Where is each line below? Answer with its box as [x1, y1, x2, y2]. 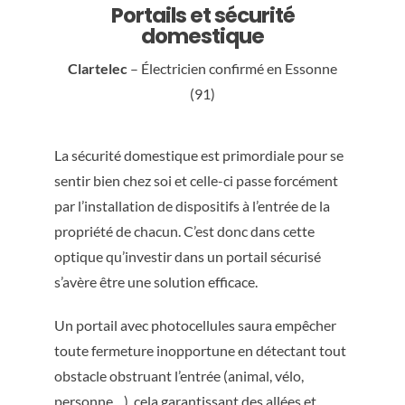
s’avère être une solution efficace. [53, 273, 258, 291]
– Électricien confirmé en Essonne [127, 60, 337, 78]
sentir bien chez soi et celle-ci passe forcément [53, 172, 338, 190]
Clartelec [68, 60, 127, 78]
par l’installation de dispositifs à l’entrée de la [53, 197, 330, 215]
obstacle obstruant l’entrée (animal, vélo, [53, 367, 304, 385]
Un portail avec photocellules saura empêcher [53, 316, 336, 334]
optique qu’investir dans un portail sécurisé [53, 248, 321, 266]
